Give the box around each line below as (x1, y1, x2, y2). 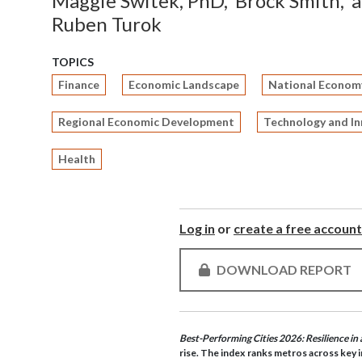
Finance (58, 78, 99, 91)
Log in (179, 221, 215, 236)
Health (58, 152, 95, 166)
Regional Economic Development (58, 115, 234, 128)
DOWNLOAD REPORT (217, 262, 351, 277)
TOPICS (52, 55, 94, 69)
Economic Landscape (128, 78, 239, 91)
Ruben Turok (52, 12, 162, 36)
